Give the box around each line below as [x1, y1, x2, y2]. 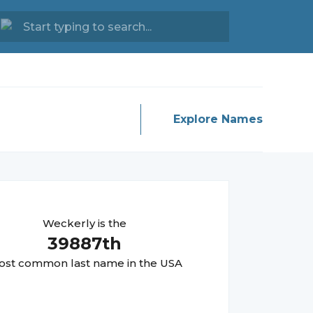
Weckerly [43, 217, 95, 230]
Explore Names [173, 112, 263, 126]
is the [95, 217, 126, 230]
